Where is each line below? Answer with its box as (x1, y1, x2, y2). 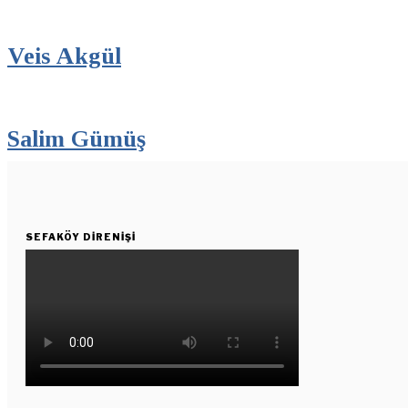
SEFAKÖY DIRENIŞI (25, 230, 136, 242)
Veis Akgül (7, 42, 121, 69)
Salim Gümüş (7, 125, 146, 152)
